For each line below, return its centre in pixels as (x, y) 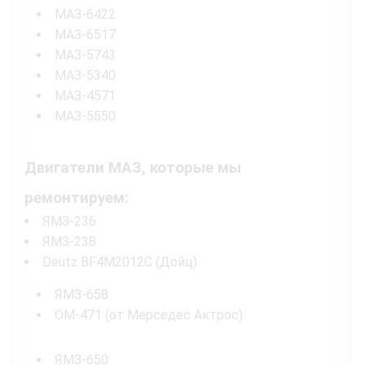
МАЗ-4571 (85, 96)
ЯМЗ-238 (69, 242)
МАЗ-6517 (85, 35)
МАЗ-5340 (85, 76)
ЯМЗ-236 (69, 222)
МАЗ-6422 (85, 15)
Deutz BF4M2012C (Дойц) (120, 262)
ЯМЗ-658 (81, 295)
